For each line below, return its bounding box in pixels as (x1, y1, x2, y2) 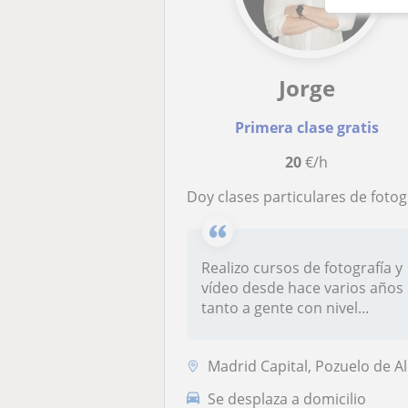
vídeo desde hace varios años (201, 278, 404, 298)
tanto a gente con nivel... (201, 298, 370, 318)
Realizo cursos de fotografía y (201, 258, 403, 278)
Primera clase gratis (234, 117, 379, 138)
